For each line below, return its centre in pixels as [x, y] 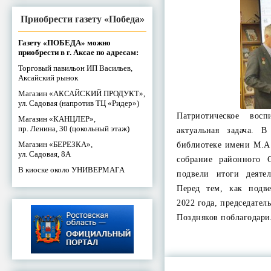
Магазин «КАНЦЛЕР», [57, 119]
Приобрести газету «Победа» [82, 19]
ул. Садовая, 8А [44, 154]
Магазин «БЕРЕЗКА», [55, 144]
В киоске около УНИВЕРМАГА [71, 169]
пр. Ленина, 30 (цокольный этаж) [74, 128]
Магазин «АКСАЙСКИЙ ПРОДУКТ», [82, 93]
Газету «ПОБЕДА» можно [64, 42]
